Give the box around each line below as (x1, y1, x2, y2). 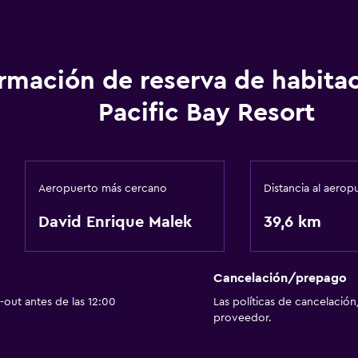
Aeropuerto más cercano (38, 183, 167, 194)
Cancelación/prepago (213, 272, 347, 285)
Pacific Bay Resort (98, 100, 315, 125)
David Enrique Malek (38, 214, 192, 230)
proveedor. (213, 312, 272, 324)
